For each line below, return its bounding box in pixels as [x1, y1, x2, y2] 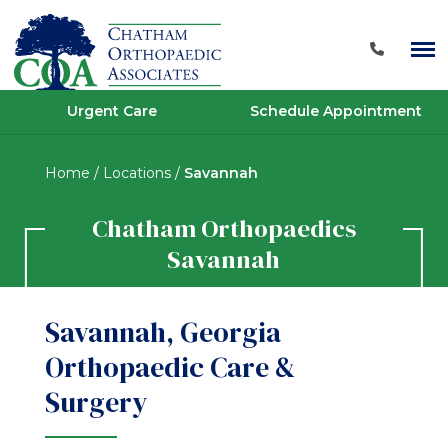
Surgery [44, 383, 148, 422]
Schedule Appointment [250, 102, 422, 121]
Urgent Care [67, 102, 157, 121]
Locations [102, 163, 171, 182]
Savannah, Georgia [44, 313, 281, 352]
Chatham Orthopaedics [91, 210, 356, 245]
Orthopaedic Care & [44, 348, 295, 387]
